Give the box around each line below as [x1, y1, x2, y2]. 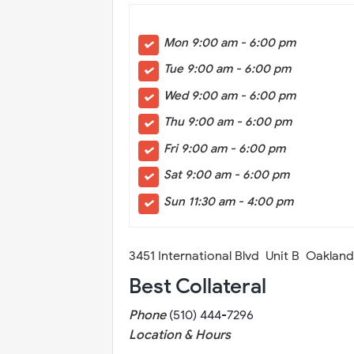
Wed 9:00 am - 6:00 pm [164, 88, 296, 103]
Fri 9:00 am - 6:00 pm [164, 141, 286, 156]
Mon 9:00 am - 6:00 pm [164, 35, 296, 50]
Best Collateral [129, 273, 266, 299]
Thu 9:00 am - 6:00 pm [164, 115, 292, 129]
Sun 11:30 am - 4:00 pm [164, 194, 294, 209]
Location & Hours [129, 327, 231, 343]
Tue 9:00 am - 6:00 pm [164, 62, 292, 76]
